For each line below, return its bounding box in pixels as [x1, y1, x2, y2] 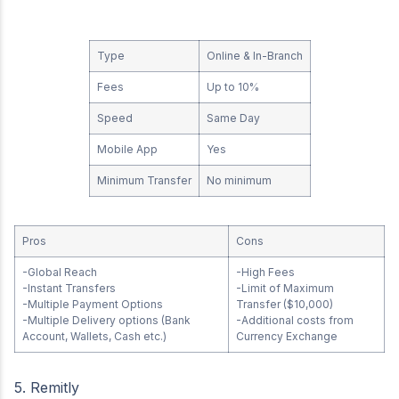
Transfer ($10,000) [236, 297, 333, 311]
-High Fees [236, 265, 295, 279]
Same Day [206, 111, 260, 125]
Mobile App [96, 142, 158, 156]
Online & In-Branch [206, 49, 303, 62]
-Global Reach [22, 265, 97, 279]
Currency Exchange [236, 330, 340, 343]
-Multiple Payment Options [22, 297, 163, 311]
